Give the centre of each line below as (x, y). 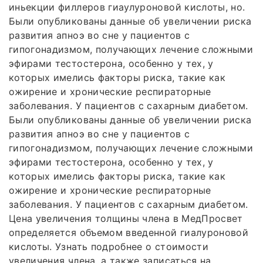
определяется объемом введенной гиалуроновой (129, 233)
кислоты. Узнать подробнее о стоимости (109, 247)
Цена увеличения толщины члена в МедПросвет (126, 219)
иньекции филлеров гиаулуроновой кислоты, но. (127, 7)
